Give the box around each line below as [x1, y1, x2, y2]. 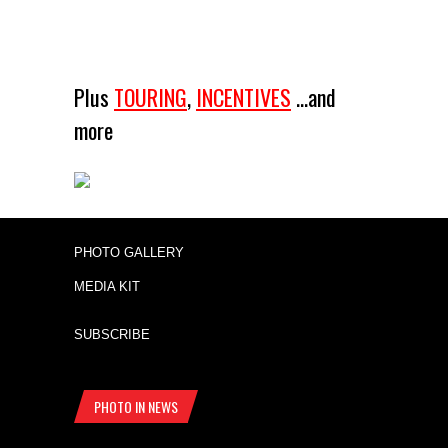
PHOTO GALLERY [74, 244, 184, 260]
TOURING [114, 81, 187, 114]
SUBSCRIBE [74, 326, 150, 342]
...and [291, 81, 336, 114]
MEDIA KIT [74, 279, 140, 295]
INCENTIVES [196, 81, 291, 114]
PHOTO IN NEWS [94, 396, 178, 418]
